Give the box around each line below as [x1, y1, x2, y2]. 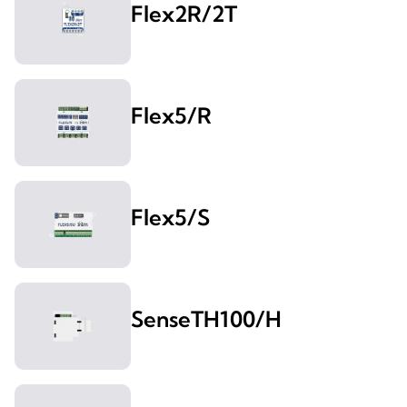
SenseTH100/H [131, 305, 282, 333]
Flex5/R [131, 102, 212, 130]
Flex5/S [131, 203, 210, 232]
